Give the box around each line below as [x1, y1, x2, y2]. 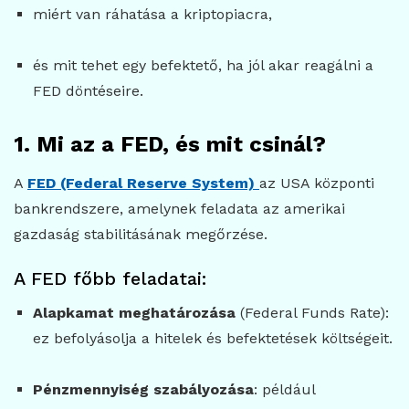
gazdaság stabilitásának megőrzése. [14, 225, 267, 243]
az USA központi [259, 173, 374, 192]
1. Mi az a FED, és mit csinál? [14, 131, 326, 157]
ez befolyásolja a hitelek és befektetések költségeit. [32, 329, 393, 347]
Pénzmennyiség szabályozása [32, 380, 254, 398]
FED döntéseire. [32, 81, 143, 100]
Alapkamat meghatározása [32, 303, 236, 321]
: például [253, 380, 315, 398]
